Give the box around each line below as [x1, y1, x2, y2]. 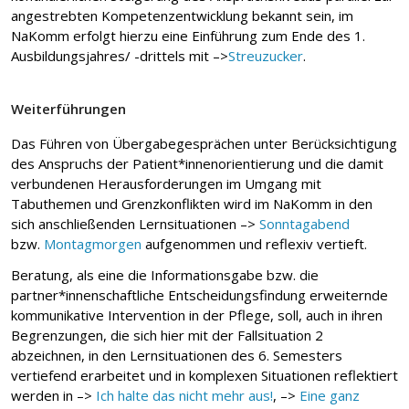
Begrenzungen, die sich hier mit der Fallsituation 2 [11, 325, 323, 344]
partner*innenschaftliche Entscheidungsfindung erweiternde [11, 285, 388, 304]
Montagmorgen [44, 234, 142, 253]
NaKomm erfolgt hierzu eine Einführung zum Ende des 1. [11, 26, 365, 45]
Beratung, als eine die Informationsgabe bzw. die [11, 265, 319, 284]
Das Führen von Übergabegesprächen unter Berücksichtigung [11, 133, 397, 152]
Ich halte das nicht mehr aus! [96, 385, 273, 404]
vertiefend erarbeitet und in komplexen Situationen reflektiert [11, 365, 398, 384]
